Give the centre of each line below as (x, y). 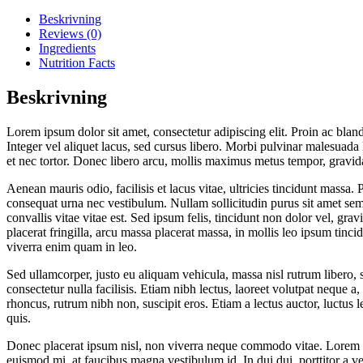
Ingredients (67, 48)
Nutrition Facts (77, 62)
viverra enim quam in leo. (72, 246)
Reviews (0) (70, 33)
